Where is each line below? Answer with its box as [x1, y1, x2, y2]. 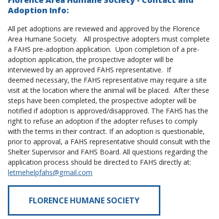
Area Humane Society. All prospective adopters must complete [8, 34, 210, 44]
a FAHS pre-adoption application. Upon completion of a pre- [8, 44, 200, 54]
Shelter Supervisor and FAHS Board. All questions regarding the [8, 147, 208, 157]
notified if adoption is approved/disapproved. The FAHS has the [8, 106, 209, 116]
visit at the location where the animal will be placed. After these [8, 86, 210, 95]
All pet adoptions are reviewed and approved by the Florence [8, 24, 200, 34]
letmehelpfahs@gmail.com [8, 168, 93, 177]
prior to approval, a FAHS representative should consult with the [8, 137, 211, 147]
